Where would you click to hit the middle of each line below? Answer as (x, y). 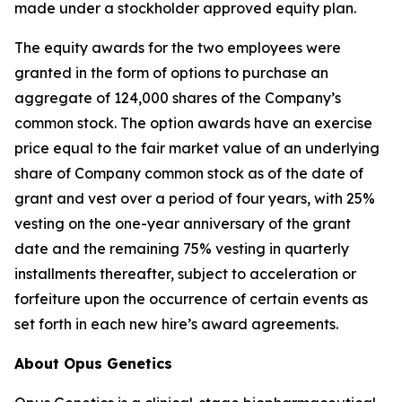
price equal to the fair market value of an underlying (197, 148)
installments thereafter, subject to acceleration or (185, 274)
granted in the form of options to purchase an (171, 73)
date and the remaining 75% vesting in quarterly (182, 249)
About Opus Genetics (93, 363)
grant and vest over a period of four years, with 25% (195, 198)
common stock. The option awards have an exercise (193, 123)
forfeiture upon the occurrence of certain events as (191, 299)
